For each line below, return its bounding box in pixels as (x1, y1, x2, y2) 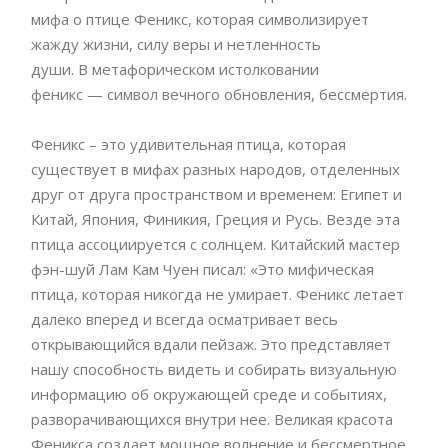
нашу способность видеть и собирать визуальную (31, 359, 397, 380)
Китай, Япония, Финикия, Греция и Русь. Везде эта (31, 209, 400, 230)
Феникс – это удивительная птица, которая (31, 134, 346, 155)
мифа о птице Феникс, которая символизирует (31, 9, 369, 30)
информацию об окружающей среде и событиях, (31, 384, 387, 405)
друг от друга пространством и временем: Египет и (31, 184, 402, 205)
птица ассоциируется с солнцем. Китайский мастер (31, 234, 400, 255)
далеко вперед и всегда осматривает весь (31, 309, 338, 330)
